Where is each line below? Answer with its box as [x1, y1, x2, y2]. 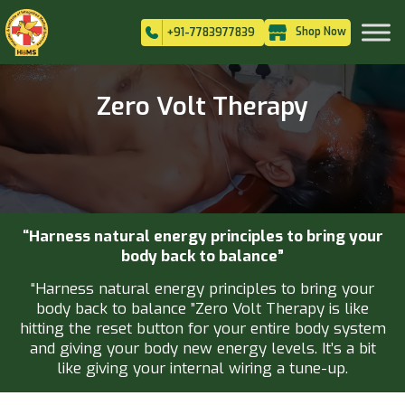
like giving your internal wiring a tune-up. [57, 358, 348, 380]
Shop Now [296, 24, 346, 39]
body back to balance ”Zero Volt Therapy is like [36, 298, 369, 320]
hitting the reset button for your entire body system [19, 318, 386, 340]
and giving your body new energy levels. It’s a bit [29, 338, 376, 360]
